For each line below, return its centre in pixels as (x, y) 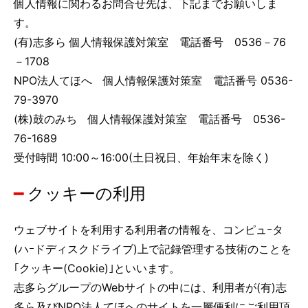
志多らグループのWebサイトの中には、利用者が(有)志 (150, 287)
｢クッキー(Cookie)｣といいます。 (97, 268)
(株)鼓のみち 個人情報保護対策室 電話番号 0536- (150, 119)
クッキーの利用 (87, 194)
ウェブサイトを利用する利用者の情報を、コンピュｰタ (148, 230)
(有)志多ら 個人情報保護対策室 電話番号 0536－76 (150, 42)
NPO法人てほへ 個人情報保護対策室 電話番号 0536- (153, 80)
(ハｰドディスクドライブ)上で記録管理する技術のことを (153, 249)
